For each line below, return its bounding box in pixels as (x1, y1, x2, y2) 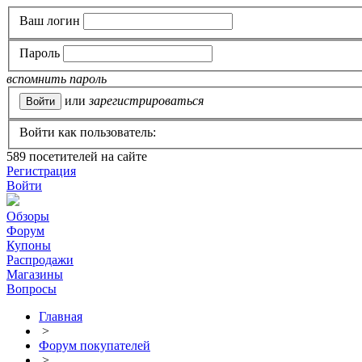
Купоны (6, 238, 51, 253)
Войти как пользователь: (19, 125, 156, 140)
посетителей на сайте (26, 149, 147, 164)
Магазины (6, 267, 63, 282)
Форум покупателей (39, 339, 150, 353)
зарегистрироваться (89, 93, 204, 107)
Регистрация (6, 164, 76, 179)
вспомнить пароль (6, 72, 107, 86)
